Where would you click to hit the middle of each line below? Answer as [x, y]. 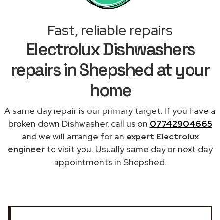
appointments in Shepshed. [110, 162]
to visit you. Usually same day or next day [128, 149]
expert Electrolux [162, 136]
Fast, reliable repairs [110, 30]
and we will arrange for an [74, 136]
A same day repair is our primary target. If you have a [110, 110]
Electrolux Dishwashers [110, 49]
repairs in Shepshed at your [110, 69]
